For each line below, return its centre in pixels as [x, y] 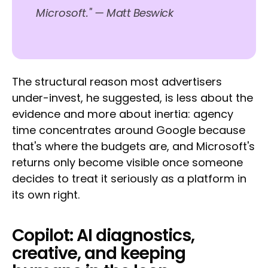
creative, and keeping [99, 254]
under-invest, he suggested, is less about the [133, 98]
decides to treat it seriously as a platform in [129, 179]
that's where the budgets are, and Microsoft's [133, 147]
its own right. [46, 195]
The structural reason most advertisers [117, 82]
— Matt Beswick [134, 13]
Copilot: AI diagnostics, [103, 236]
